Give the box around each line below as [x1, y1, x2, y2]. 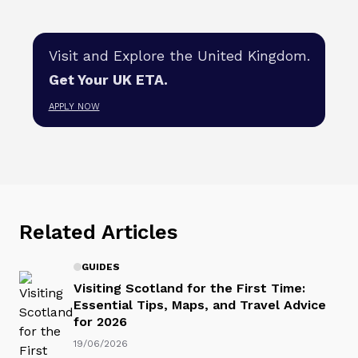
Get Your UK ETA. [48, 72, 168, 89]
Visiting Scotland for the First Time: [74, 280, 305, 296]
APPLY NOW [48, 101, 100, 113]
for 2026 [74, 313, 127, 329]
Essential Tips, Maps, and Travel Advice [74, 296, 326, 312]
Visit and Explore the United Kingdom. [48, 47, 310, 64]
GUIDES [82, 261, 120, 273]
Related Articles [19, 219, 177, 244]
